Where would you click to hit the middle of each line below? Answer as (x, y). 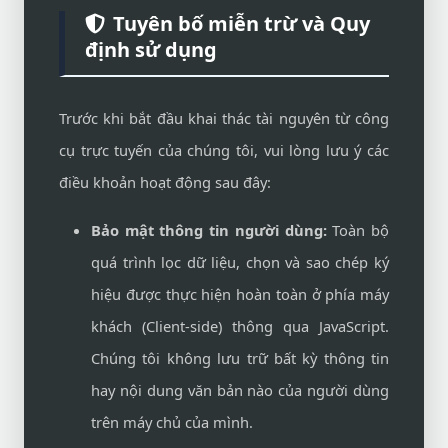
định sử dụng (151, 49)
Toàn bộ (358, 230)
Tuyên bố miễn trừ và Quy (241, 23)
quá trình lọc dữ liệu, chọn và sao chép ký (240, 262)
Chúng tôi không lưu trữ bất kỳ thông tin (240, 358)
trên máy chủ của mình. (172, 422)
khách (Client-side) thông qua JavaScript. (240, 326)
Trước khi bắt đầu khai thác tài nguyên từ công (224, 118)
